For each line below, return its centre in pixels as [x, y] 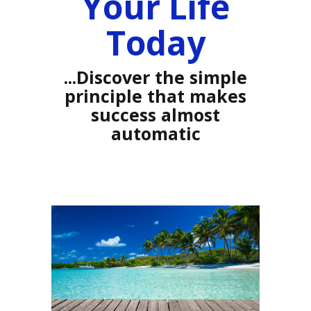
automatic [155, 134]
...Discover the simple [155, 77]
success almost [155, 115]
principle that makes [155, 96]
